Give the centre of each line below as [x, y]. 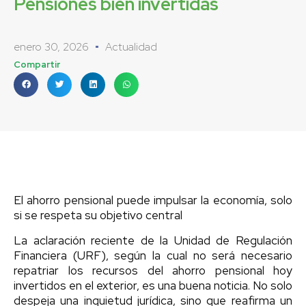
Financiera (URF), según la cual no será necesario [153, 255]
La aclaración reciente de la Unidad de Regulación [153, 240]
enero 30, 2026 [51, 46]
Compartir [37, 64]
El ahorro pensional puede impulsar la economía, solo [153, 200]
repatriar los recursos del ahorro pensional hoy [153, 270]
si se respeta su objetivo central [98, 215]
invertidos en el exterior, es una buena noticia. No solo [153, 285]
